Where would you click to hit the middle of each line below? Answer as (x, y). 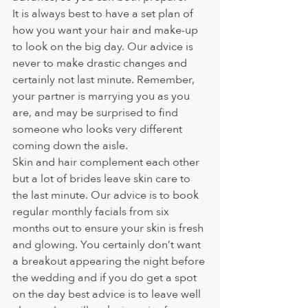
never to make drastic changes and (101, 63)
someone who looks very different (99, 129)
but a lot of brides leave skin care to (103, 178)
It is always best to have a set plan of (104, 13)
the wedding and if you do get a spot (106, 277)
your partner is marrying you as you (102, 96)
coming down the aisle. (73, 145)
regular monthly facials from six (92, 211)
